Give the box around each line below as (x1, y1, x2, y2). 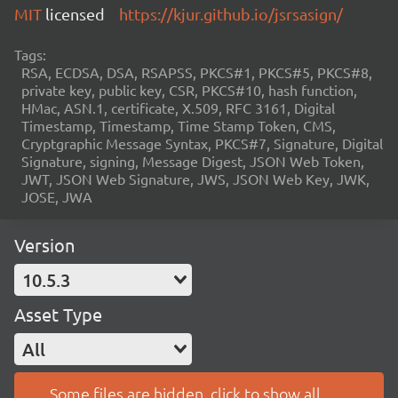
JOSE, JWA (21, 187, 92, 205)
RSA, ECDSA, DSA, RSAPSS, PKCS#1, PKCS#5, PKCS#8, (21, 63, 372, 81)
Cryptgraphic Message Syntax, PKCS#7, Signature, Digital (21, 134, 383, 152)
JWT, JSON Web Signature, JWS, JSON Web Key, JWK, (21, 170, 370, 187)
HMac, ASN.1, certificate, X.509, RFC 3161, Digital (21, 99, 335, 116)
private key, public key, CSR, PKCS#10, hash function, (21, 81, 357, 99)
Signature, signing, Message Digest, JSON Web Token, (21, 152, 364, 170)
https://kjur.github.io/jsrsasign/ (119, 4, 343, 23)
